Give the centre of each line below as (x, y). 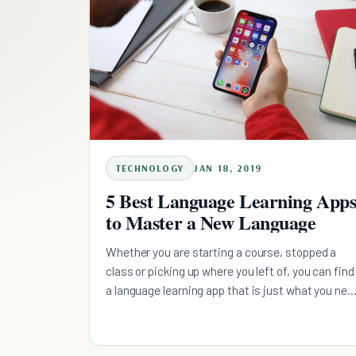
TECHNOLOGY (150, 168)
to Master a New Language (211, 222)
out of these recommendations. (188, 308)
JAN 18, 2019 (228, 168)
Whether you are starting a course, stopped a (221, 251)
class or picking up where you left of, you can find (230, 270)
